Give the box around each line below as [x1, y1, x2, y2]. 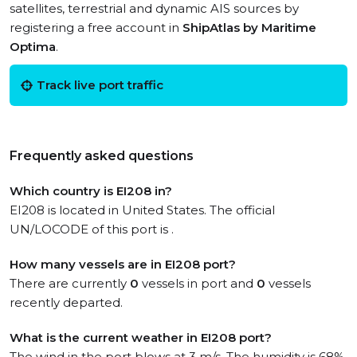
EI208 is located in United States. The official [10, 202, 275, 218]
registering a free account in [10, 20, 182, 35]
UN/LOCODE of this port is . [10, 222, 174, 237]
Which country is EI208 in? [10, 183, 172, 198]
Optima [10, 39, 56, 54]
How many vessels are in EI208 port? [10, 257, 236, 272]
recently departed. [10, 295, 123, 310]
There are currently [10, 276, 130, 291]
